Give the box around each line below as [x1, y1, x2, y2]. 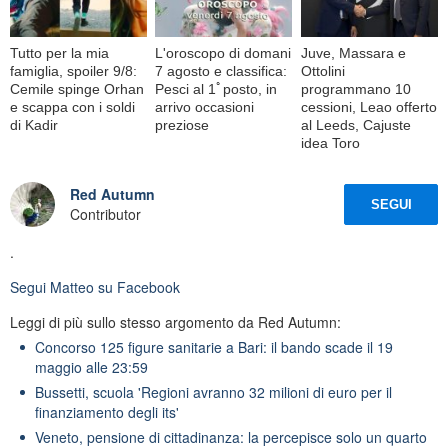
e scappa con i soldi [10, 98, 135, 115]
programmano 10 [300, 80, 411, 97]
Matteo [50, 276, 94, 297]
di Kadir [10, 116, 58, 133]
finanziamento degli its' [35, 401, 179, 422]
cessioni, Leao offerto [300, 98, 437, 115]
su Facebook [94, 276, 180, 297]
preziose [155, 116, 210, 133]
